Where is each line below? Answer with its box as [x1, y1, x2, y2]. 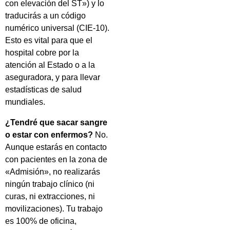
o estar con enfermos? [5, 130, 93, 139]
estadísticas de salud [5, 85, 82, 94]
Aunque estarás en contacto [5, 142, 107, 151]
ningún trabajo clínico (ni [5, 179, 94, 188]
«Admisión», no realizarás [5, 167, 100, 176]
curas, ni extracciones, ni [5, 191, 95, 201]
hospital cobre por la [5, 48, 79, 57]
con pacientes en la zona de [5, 155, 107, 164]
